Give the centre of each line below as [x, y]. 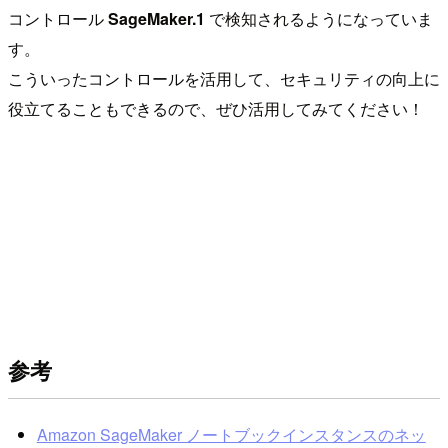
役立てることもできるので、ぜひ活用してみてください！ [216, 108]
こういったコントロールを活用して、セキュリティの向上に [224, 78]
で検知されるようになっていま [319, 18]
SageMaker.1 [156, 18]
